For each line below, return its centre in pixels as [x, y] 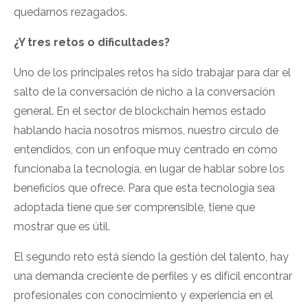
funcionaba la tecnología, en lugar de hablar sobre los [149, 169]
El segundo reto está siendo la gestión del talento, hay [151, 257]
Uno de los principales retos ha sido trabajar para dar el [152, 73]
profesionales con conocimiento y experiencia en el [143, 296]
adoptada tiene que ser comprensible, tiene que [134, 208]
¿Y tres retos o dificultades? [92, 43]
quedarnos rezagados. [70, 12]
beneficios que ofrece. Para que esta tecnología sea [144, 188]
